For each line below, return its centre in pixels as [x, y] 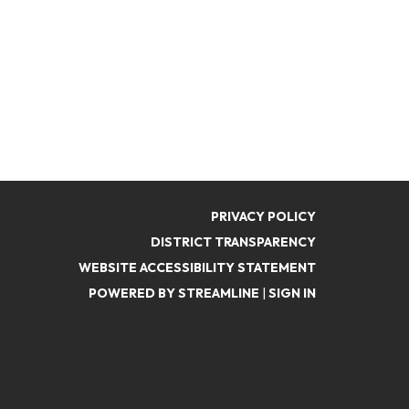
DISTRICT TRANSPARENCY [233, 242]
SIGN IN [292, 293]
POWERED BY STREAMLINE [174, 293]
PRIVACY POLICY [263, 216]
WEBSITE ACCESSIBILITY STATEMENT [197, 267]
